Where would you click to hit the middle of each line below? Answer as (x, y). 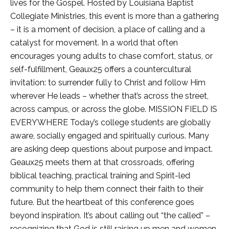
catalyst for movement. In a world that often (94, 43)
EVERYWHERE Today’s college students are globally (110, 123)
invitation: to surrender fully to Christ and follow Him (108, 83)
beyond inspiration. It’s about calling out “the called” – (110, 216)
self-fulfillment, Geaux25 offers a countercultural (101, 70)
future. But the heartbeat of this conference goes (102, 202)
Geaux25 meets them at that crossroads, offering (102, 163)
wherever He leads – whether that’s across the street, (109, 96)
